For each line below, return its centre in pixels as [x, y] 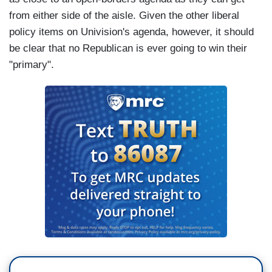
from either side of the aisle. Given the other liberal [124, 15]
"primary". [33, 64]
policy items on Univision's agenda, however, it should [131, 32]
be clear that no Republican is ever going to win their [128, 48]
